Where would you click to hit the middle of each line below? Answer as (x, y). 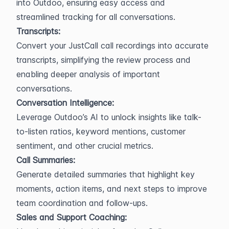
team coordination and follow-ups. (82, 203)
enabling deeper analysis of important (88, 74)
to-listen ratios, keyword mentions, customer (101, 131)
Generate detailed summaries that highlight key (106, 174)
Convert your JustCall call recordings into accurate (112, 45)
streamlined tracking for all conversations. (96, 17)
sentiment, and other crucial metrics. (85, 146)
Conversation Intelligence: (65, 103)
